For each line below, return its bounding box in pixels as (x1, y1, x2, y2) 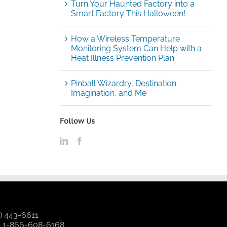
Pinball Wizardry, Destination (70, 78, 176, 88)
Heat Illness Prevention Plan (70, 53, 174, 63)
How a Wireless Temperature (70, 33, 180, 44)
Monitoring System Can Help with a (70, 43, 202, 53)
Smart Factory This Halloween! (70, 8, 185, 18)
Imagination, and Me (70, 88, 146, 98)
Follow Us (59, 116, 95, 126)
